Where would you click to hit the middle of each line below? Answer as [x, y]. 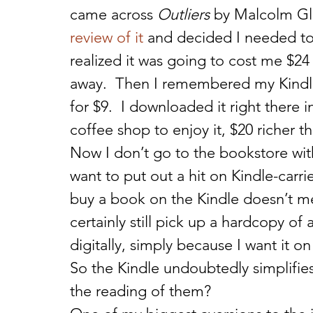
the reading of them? [140, 291]
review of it [107, 37]
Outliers [183, 14]
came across [114, 14]
